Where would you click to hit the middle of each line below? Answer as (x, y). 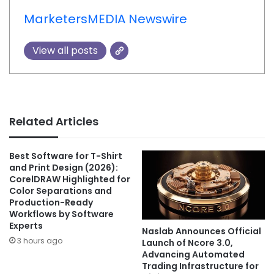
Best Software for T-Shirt (66, 156)
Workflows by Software (61, 214)
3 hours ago (40, 241)
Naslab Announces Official (202, 231)
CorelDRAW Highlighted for (70, 180)
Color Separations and (61, 191)
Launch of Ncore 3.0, (187, 243)
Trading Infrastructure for (200, 266)
